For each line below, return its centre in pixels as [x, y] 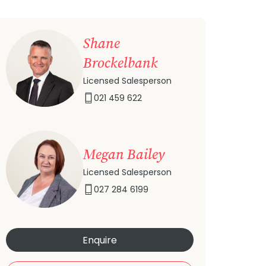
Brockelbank [121, 63]
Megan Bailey [124, 154]
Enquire [100, 240]
